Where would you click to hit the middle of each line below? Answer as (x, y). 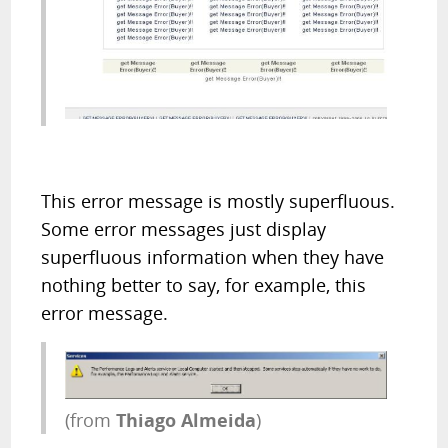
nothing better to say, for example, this (204, 284)
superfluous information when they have (213, 256)
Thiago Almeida (186, 420)
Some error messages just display (184, 228)
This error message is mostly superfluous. (218, 200)
